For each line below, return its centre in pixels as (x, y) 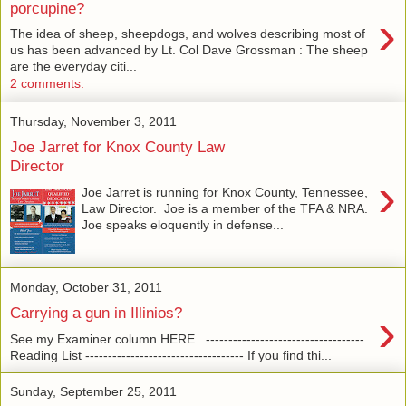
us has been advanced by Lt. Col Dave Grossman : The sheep (189, 50)
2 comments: (47, 84)
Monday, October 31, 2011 (86, 287)
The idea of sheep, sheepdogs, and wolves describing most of (188, 34)
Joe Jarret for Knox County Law (117, 146)
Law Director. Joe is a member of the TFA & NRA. (225, 208)
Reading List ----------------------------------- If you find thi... (171, 355)
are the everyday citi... (73, 67)
